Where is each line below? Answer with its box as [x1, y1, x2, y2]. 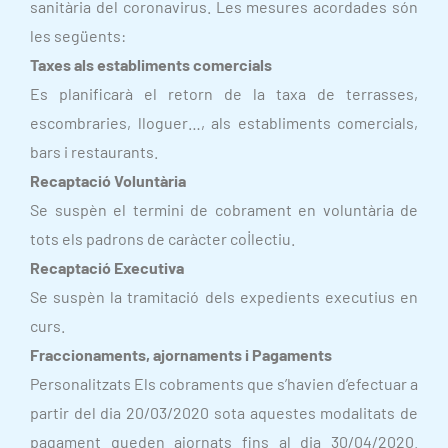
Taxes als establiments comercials [30, 55, 272, 74]
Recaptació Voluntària [30, 171, 186, 190]
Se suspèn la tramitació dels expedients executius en [30, 287, 418, 306]
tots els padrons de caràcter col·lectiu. [30, 229, 295, 248]
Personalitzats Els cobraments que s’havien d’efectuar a [30, 374, 418, 393]
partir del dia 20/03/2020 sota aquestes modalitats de [30, 403, 418, 422]
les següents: [30, 26, 126, 45]
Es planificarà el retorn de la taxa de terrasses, [30, 84, 418, 103]
